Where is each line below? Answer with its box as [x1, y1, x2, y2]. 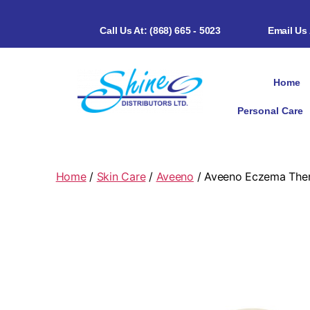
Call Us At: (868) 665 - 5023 [100, 25, 221, 36]
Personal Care [237, 105, 304, 116]
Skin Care [96, 169, 146, 183]
